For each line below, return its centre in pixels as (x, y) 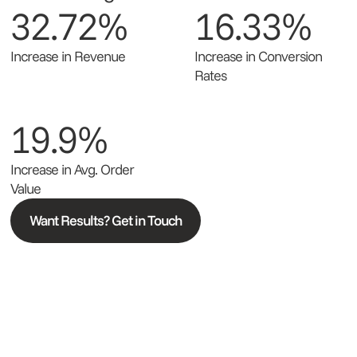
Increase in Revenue (68, 56)
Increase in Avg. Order (72, 169)
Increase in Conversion (258, 56)
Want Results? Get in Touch (106, 220)
